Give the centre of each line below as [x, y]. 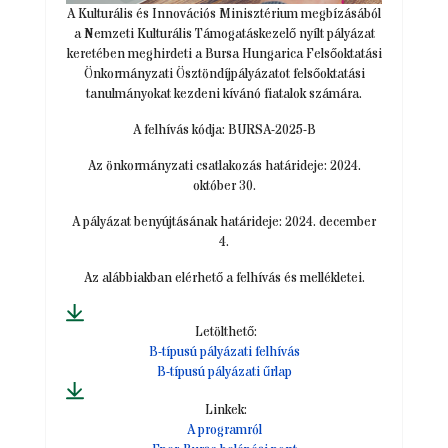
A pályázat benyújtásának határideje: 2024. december [224, 221]
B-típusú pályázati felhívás [224, 351]
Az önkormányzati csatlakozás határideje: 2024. [224, 165]
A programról [224, 429]
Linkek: [225, 409]
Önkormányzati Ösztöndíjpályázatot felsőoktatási [224, 73]
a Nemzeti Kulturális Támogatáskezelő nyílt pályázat [224, 33]
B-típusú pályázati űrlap [224, 371]
